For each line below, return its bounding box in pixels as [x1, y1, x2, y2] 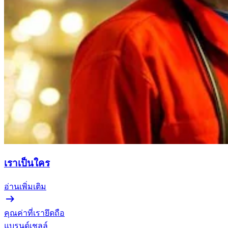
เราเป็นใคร [4, 157, 50, 168]
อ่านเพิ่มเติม [4, 182, 46, 191]
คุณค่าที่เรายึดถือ [4, 209, 65, 218]
